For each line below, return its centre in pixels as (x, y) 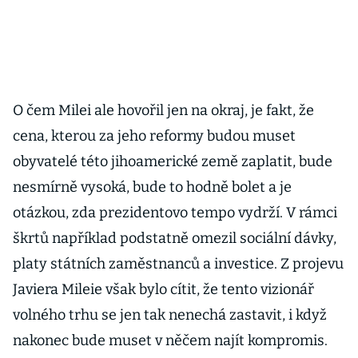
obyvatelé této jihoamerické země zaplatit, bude (173, 161)
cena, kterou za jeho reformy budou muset (154, 136)
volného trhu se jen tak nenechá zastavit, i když (170, 315)
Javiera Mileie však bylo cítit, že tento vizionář (163, 289)
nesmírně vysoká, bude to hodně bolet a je (152, 187)
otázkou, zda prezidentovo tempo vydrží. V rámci (175, 213)
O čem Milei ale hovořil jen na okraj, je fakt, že (163, 110)
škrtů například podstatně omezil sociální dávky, (175, 238)
